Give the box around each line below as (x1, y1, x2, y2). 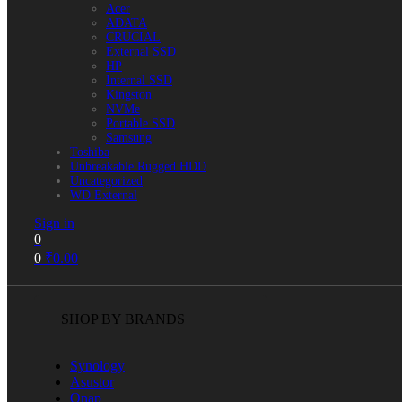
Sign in (34, 215, 74, 231)
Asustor (70, 374, 114, 389)
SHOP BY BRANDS (61, 311, 185, 327)
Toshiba (70, 145, 109, 159)
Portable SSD (106, 117, 175, 130)
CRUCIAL (106, 31, 161, 44)
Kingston (106, 88, 152, 101)
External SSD (106, 45, 176, 58)
